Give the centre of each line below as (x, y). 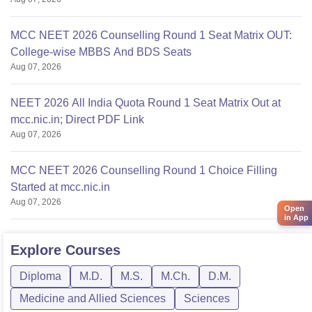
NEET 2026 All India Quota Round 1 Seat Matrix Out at (146, 102)
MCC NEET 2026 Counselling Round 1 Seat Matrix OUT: (151, 35)
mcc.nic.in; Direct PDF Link (77, 119)
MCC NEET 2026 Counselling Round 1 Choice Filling (144, 170)
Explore (38, 250)
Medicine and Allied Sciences (93, 298)
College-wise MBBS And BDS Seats (101, 52)
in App (296, 217)
